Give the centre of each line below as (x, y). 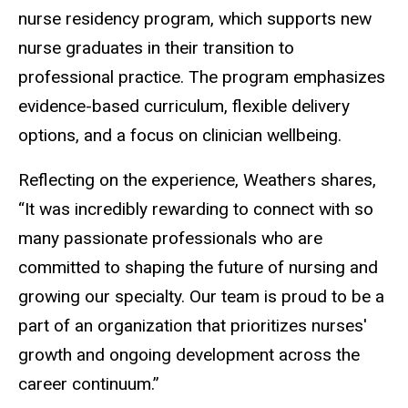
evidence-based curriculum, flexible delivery (184, 107)
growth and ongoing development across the (189, 355)
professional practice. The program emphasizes (202, 77)
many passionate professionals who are (170, 239)
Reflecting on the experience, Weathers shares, (197, 180)
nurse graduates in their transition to (156, 48)
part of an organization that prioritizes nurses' (193, 326)
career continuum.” (89, 384)
